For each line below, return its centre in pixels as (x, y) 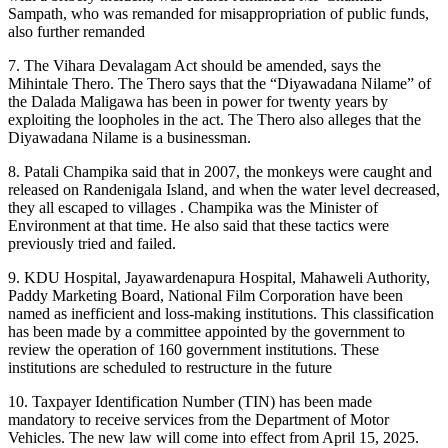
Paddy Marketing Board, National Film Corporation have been (205, 295)
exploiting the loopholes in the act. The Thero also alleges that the (214, 119)
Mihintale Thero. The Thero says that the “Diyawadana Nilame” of (219, 83)
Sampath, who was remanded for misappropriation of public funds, (218, 13)
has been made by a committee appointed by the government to (206, 331)
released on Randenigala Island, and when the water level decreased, (224, 189)
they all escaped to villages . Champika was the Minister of (193, 207)
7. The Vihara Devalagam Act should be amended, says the (194, 65)
